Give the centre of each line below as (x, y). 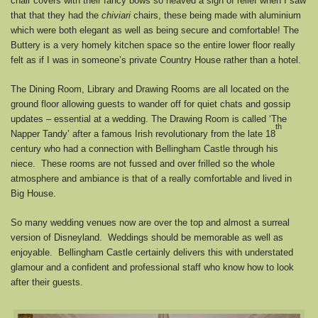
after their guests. (47, 282)
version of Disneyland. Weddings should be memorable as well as (147, 237)
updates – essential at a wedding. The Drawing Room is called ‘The (149, 119)
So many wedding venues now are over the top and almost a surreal (150, 222)
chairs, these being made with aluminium (216, 15)
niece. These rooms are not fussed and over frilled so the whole (143, 163)
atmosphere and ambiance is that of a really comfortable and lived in (151, 178)
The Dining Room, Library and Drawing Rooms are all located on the (150, 89)
